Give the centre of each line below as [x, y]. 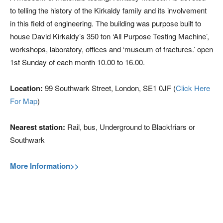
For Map [24, 101]
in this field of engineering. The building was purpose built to [106, 23]
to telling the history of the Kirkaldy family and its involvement [108, 10]
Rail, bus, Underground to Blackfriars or [130, 127]
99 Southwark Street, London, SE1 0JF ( [109, 88]
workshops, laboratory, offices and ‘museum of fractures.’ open [111, 49]
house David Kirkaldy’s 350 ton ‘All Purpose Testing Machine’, [110, 36]
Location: [26, 88]
